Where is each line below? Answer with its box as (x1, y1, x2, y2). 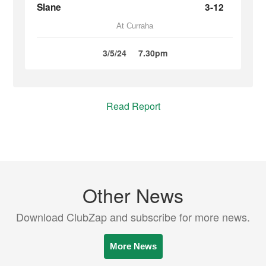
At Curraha (116, 21, 153, 30)
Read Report (106, 99, 160, 113)
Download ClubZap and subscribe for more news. (16, 209, 250, 224)
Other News (83, 181, 183, 208)
